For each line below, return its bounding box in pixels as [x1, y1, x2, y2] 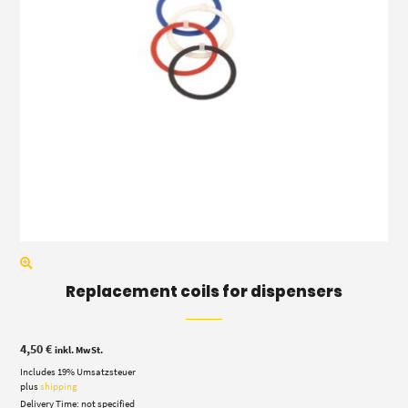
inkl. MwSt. [55, 342, 104, 356]
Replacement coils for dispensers [66, 280, 342, 302]
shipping [40, 379, 78, 393]
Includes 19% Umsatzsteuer [20, 364, 137, 378]
